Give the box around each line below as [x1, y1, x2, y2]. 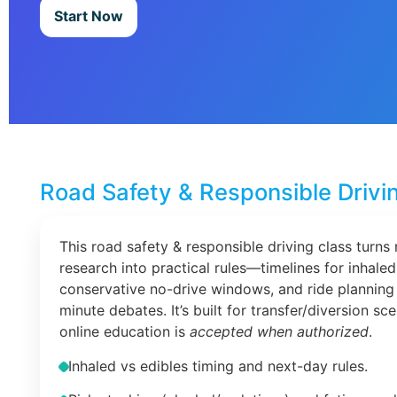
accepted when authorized [190, 323, 369, 341]
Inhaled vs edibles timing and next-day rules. [68, 356, 368, 375]
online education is [59, 323, 190, 341]
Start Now [54, 7, 123, 26]
